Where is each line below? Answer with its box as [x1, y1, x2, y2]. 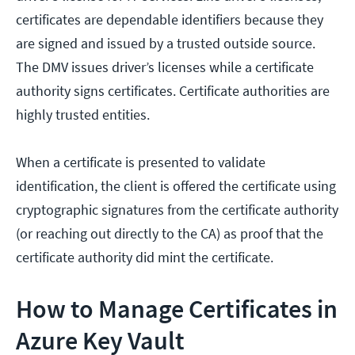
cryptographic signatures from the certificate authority [16, 200, 338, 219]
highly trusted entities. [16, 105, 150, 124]
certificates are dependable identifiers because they [16, 10, 323, 29]
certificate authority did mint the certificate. [16, 247, 277, 266]
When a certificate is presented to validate [16, 152, 265, 171]
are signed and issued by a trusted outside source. [16, 33, 315, 52]
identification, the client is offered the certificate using [16, 176, 336, 195]
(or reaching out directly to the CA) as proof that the [16, 223, 323, 242]
